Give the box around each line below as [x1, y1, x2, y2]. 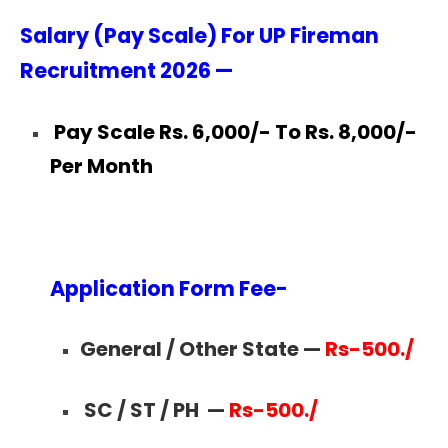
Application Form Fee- [50, 273, 288, 303]
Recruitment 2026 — [20, 56, 233, 86]
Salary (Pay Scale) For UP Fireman [20, 21, 379, 51]
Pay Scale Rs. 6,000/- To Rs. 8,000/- [54, 117, 417, 146]
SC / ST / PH [84, 395, 207, 424]
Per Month [50, 151, 153, 180]
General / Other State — [80, 335, 325, 364]
